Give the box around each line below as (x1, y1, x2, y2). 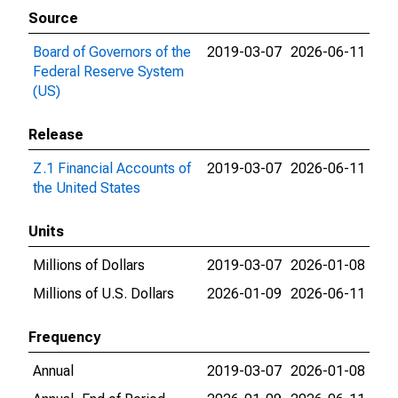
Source (28, 10, 78, 27)
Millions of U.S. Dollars (33, 285, 174, 302)
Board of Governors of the (33, 44, 191, 60)
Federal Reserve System (33, 63, 184, 80)
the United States (33, 179, 140, 196)
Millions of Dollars (33, 257, 145, 274)
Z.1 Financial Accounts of (33, 160, 191, 177)
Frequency (28, 329, 100, 346)
